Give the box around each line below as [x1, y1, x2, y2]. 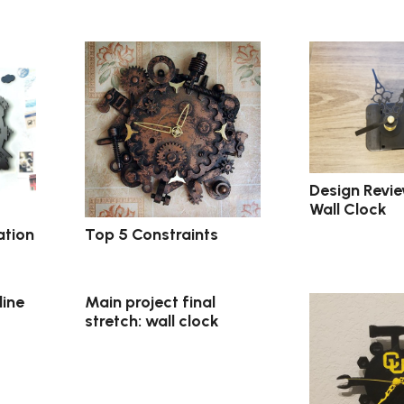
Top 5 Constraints [85, 224, 219, 244]
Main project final [85, 291, 216, 312]
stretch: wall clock [85, 310, 220, 331]
